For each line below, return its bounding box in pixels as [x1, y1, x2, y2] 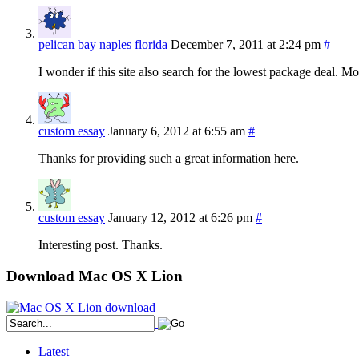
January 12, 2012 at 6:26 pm [108, 211, 252, 225]
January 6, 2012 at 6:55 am [108, 124, 245, 139]
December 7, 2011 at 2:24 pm [171, 38, 321, 52]
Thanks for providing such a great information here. [38, 151, 299, 166]
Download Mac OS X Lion [6, 268, 183, 285]
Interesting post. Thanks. [38, 238, 163, 252]
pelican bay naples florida [38, 38, 167, 52]
